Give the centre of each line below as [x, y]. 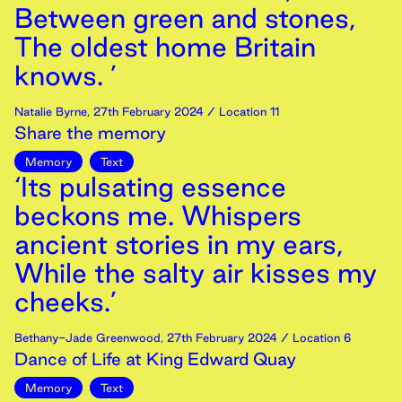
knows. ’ [66, 75]
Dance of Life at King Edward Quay [155, 359]
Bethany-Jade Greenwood [87, 337]
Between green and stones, [185, 18]
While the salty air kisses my [196, 273]
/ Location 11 [241, 111]
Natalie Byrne [51, 111]
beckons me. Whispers [158, 215]
